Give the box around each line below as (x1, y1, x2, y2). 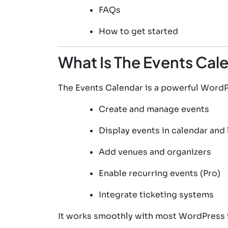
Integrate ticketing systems (99, 189, 214, 200)
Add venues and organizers (99, 146, 211, 157)
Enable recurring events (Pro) (99, 167, 220, 179)
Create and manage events (99, 103, 209, 115)
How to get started (99, 25, 178, 37)
